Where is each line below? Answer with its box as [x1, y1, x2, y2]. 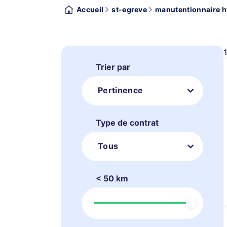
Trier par [96, 62, 130, 72]
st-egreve [111, 5, 147, 14]
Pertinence [98, 85, 143, 95]
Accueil [77, 5, 104, 14]
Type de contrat [96, 118, 159, 128]
